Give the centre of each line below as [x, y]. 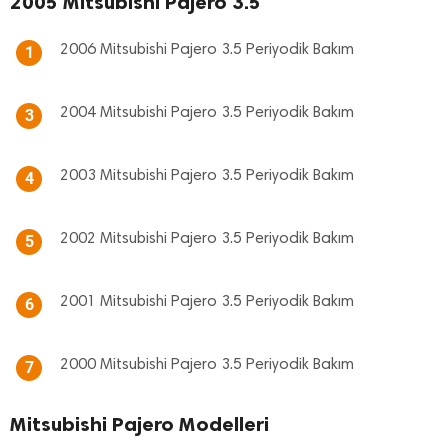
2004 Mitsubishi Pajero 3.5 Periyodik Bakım [207, 113]
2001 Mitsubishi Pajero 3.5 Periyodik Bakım [207, 302]
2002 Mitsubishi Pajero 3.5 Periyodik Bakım [207, 239]
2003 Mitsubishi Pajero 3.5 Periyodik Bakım [207, 176]
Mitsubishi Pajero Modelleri [139, 424]
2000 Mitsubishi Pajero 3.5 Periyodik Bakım [207, 365]
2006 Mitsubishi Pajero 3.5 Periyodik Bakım [207, 50]
